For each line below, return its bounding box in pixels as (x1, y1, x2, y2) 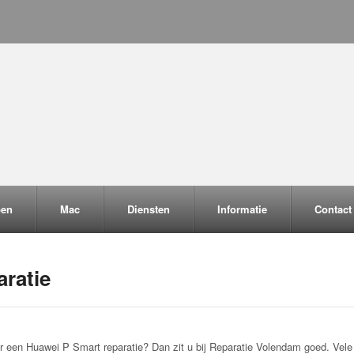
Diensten (127, 201, 170, 217)
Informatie (217, 201, 267, 217)
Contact (314, 201, 352, 217)
